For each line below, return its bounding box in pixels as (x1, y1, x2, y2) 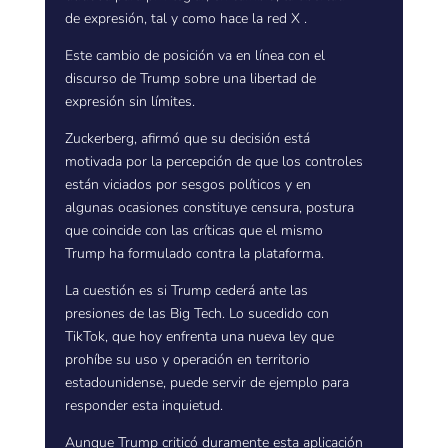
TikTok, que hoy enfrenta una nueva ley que (64, 327, 334, 346)
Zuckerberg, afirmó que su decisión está (64, 129, 310, 148)
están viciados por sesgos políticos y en (64, 175, 311, 194)
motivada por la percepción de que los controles (64, 152, 363, 171)
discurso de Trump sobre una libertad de (64, 69, 316, 88)
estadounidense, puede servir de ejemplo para (64, 373, 349, 392)
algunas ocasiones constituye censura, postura (64, 198, 354, 217)
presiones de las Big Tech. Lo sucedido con (64, 304, 329, 323)
